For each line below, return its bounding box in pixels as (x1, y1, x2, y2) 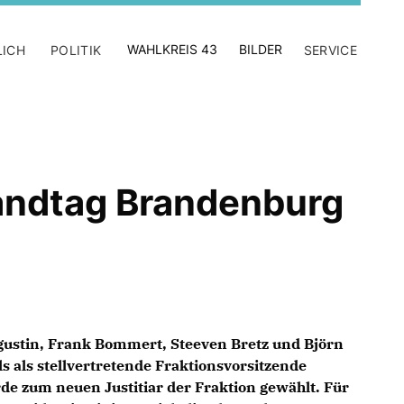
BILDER (238, 41, 282, 57)
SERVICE (303, 42, 357, 58)
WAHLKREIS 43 (126, 41, 217, 57)
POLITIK (50, 42, 102, 58)
